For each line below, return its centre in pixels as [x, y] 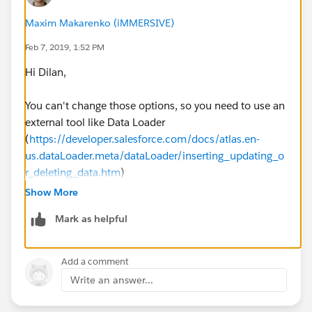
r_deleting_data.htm [73, 172]
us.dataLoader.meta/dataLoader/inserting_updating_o [155, 155]
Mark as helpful [91, 218]
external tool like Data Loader [95, 122]
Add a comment [95, 261]
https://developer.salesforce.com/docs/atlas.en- [145, 139]
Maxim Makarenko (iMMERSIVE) [100, 23]
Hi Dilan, [46, 72]
